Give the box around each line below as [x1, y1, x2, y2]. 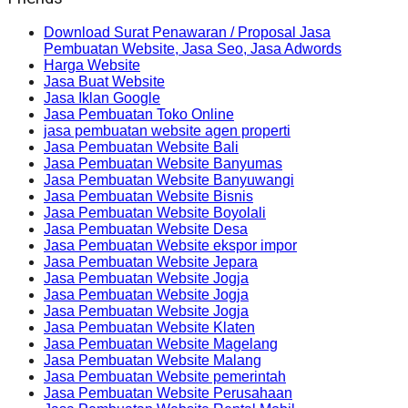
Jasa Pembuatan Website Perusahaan [44, 385, 292, 402]
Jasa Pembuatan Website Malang [44, 352, 261, 369]
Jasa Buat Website [44, 74, 165, 90]
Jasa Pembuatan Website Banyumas [44, 156, 282, 172]
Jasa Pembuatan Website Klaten [44, 320, 255, 336]
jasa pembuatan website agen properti [44, 123, 291, 139]
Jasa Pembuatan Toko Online [44, 107, 234, 123]
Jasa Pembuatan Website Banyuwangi [44, 172, 294, 189]
